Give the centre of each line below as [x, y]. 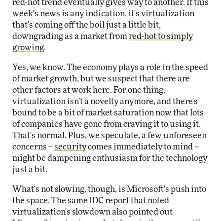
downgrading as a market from [71, 36]
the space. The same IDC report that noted [91, 201]
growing [28, 48]
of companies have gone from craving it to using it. [107, 124]
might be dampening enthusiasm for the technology [110, 158]
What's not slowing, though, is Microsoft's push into [109, 189]
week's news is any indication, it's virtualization [103, 14]
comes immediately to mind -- [143, 147]
